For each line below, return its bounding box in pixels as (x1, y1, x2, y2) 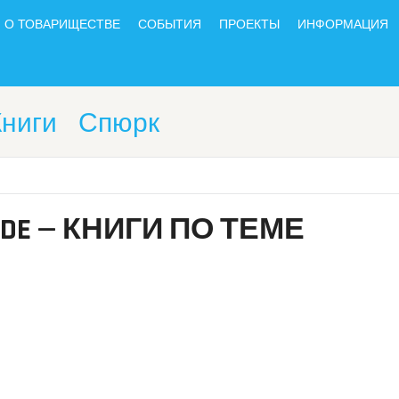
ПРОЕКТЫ (219, 17, 280, 33)
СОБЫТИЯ (138, 17, 201, 33)
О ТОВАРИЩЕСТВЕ (4, 17, 120, 33)
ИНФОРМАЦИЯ (297, 17, 388, 33)
